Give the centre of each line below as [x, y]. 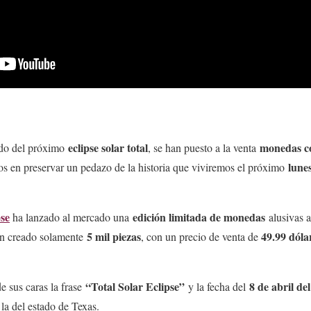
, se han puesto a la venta [204, 148]
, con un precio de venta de [201, 237]
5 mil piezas [114, 237]
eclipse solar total [108, 148]
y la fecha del [217, 287]
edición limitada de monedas [199, 217]
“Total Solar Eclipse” [135, 287]
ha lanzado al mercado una [73, 217]
